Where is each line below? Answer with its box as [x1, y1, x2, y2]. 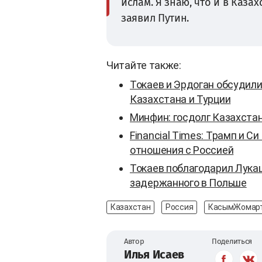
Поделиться [212, 236, 252, 246]
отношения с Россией [130, 143, 234, 156]
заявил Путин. [121, 11, 189, 25]
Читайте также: [106, 58, 181, 71]
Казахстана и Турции [130, 92, 231, 105]
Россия [166, 202, 194, 212]
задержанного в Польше [130, 176, 247, 189]
